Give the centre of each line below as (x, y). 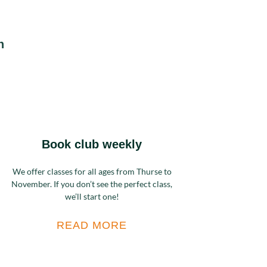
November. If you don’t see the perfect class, (92, 184)
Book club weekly (92, 144)
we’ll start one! (92, 196)
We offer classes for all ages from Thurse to (92, 171)
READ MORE (92, 225)
